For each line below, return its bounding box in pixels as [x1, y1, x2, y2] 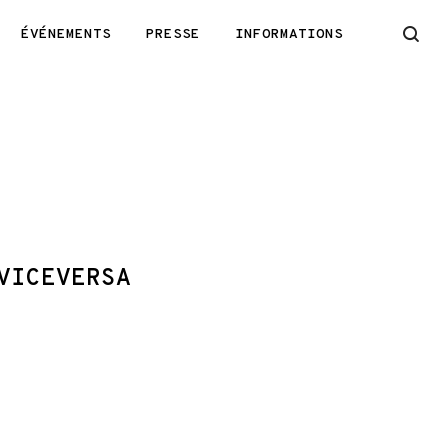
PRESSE [146, 26, 200, 43]
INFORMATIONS [235, 26, 343, 43]
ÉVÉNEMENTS [21, 26, 111, 43]
